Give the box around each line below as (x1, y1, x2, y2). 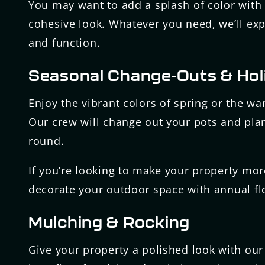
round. (28, 134, 64, 148)
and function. (28, 35, 101, 50)
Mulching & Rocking (28, 214, 190, 231)
